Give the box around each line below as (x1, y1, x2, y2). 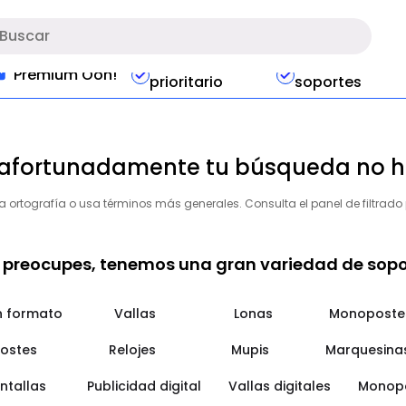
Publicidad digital (87, 377, 201, 395)
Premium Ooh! (14, 63, 117, 85)
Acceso (150, 56, 205, 78)
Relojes (109, 341, 156, 359)
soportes (295, 71, 362, 92)
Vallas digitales (228, 377, 331, 395)
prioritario (150, 71, 223, 92)
